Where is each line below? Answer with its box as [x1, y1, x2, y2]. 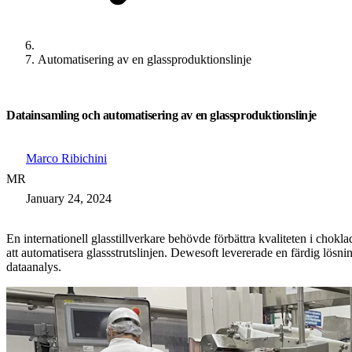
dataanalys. [6, 260, 61, 273]
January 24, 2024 [26, 192, 112, 205]
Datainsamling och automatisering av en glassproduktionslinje [6, 108, 317, 122]
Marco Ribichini [26, 152, 107, 165]
